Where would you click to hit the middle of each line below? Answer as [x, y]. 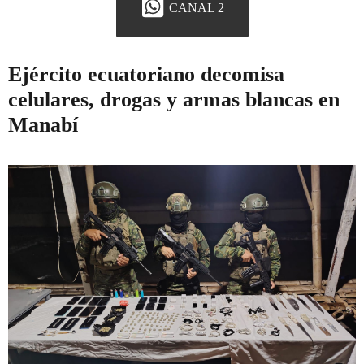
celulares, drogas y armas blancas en [174, 100]
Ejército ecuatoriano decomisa [146, 75]
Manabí [43, 125]
